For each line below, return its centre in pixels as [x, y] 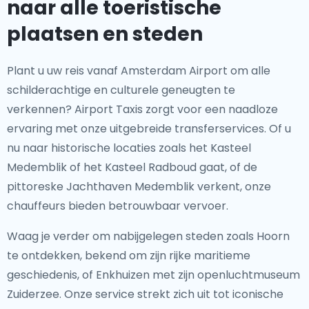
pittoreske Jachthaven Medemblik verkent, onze [139, 187]
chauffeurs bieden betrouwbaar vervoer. [118, 206]
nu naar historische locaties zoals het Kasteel [129, 148]
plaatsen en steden [105, 34]
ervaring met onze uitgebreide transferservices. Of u [149, 129]
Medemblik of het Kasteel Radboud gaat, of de [132, 167]
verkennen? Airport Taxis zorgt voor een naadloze [142, 109]
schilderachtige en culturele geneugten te [121, 90]
